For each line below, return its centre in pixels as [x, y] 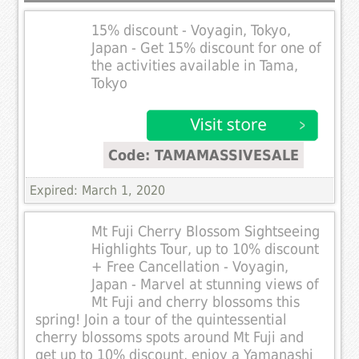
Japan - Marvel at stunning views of [206, 284]
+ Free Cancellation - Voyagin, [190, 266]
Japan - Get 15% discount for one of [207, 48]
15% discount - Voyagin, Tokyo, [192, 30]
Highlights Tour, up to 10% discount [206, 249]
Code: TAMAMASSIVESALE [204, 155]
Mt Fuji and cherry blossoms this [196, 302]
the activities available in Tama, [195, 65]
